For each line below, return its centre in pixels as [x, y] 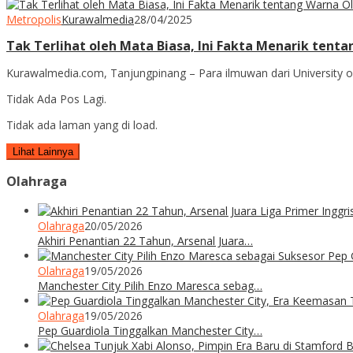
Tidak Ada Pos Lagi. [56, 98]
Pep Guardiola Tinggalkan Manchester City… [150, 330]
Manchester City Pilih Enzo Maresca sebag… [150, 285]
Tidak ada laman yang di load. [82, 124]
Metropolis [34, 19]
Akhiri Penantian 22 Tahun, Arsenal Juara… [145, 240]
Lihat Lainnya [43, 151]
